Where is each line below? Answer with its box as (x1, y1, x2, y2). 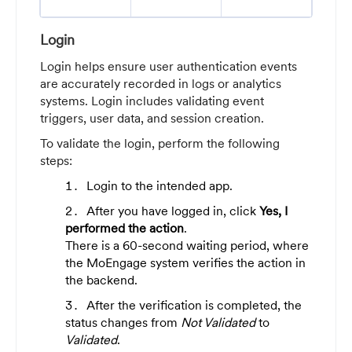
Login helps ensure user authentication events (40, 57, 297, 74)
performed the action (65, 219, 184, 236)
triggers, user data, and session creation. (40, 109, 264, 126)
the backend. (65, 271, 137, 288)
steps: (40, 152, 72, 168)
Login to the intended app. (86, 177, 233, 193)
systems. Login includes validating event (40, 92, 264, 108)
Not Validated (181, 313, 255, 330)
